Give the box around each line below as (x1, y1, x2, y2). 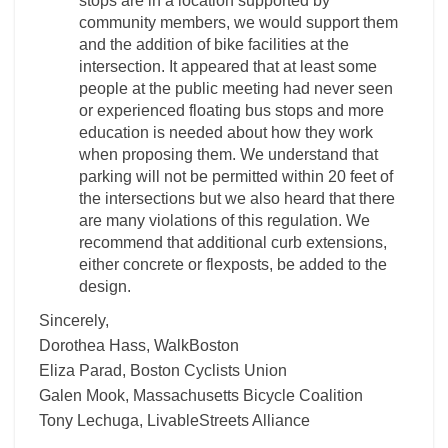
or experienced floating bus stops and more (79, 102, 384, 119)
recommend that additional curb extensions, (79, 234, 387, 251)
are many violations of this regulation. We (79, 212, 370, 229)
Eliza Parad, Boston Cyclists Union (39, 362, 287, 379)
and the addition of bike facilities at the (79, 36, 349, 53)
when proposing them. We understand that (79, 146, 378, 163)
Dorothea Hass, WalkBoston (39, 337, 239, 354)
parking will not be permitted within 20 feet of (79, 168, 393, 185)
